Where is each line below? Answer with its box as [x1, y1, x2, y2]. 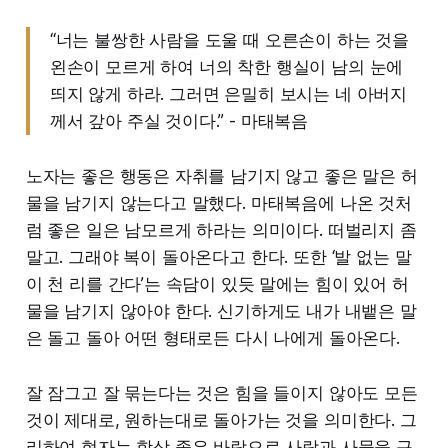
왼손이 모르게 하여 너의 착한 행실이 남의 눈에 [49, 56, 404, 77]
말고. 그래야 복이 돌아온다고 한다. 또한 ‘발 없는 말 [25, 246, 412, 267]
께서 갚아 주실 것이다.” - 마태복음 [49, 110, 309, 131]
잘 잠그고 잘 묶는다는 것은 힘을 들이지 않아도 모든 [25, 382, 418, 403]
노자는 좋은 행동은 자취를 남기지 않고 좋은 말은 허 [25, 165, 418, 186]
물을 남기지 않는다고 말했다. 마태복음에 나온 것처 [25, 192, 412, 213]
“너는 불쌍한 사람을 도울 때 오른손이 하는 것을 [49, 29, 410, 50]
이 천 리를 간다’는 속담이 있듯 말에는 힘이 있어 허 [25, 273, 409, 294]
